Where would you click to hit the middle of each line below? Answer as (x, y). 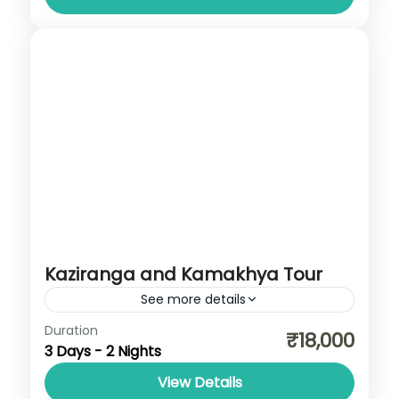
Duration (71, 330)
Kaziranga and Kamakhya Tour (183, 274)
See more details (193, 299)
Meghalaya (158, 330)
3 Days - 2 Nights (103, 351)
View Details (199, 382)
